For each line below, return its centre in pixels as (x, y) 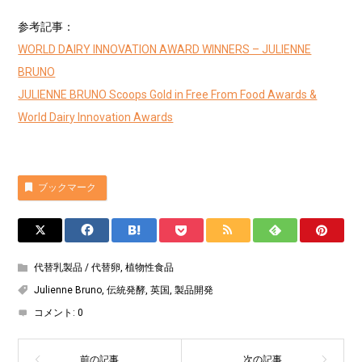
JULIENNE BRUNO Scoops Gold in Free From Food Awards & (168, 95)
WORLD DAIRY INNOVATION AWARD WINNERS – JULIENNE (165, 50)
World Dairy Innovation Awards (96, 118)
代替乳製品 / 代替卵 (78, 268)
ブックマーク (67, 188)
